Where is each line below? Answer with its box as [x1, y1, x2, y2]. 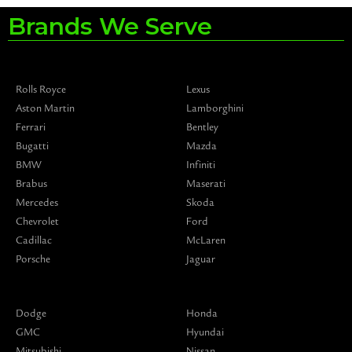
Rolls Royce [16, 82, 66, 96]
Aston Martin [16, 101, 75, 115]
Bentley [185, 120, 218, 134]
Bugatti [16, 139, 49, 152]
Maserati [185, 177, 225, 190]
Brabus [16, 177, 47, 190]
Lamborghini [185, 101, 244, 115]
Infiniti [185, 158, 215, 171]
